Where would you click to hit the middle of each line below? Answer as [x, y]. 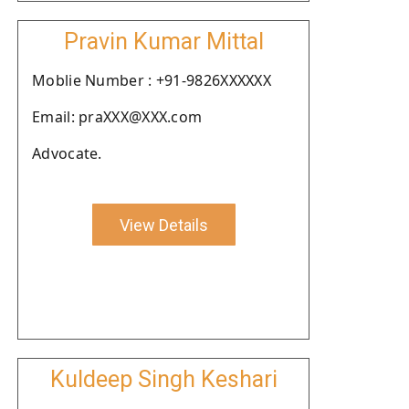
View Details [163, 225]
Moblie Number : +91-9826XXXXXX [152, 80]
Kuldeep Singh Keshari [163, 379]
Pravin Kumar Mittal [163, 42]
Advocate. [67, 153]
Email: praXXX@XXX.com [117, 117]
